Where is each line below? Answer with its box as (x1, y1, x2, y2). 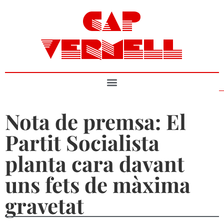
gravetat (5, 191, 84, 219)
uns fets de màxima (5, 170, 190, 198)
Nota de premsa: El (5, 107, 186, 135)
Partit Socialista (5, 128, 159, 156)
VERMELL (41, 40, 183, 64)
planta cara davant (5, 149, 184, 177)
